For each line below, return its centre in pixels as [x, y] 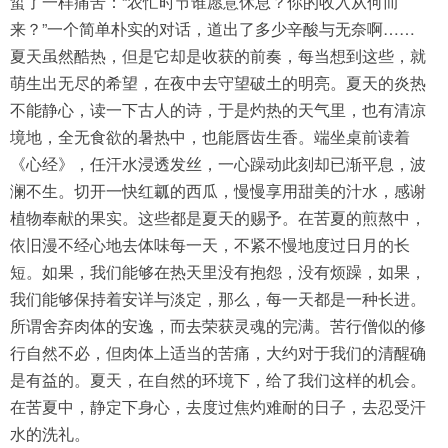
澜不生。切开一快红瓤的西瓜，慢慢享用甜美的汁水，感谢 [218, 190]
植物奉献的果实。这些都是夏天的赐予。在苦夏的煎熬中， [218, 217]
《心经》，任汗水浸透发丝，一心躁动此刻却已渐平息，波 [218, 163]
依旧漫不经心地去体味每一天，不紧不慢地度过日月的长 [210, 244]
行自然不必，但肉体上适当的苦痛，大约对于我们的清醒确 [218, 352]
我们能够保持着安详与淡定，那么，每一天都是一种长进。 [218, 298]
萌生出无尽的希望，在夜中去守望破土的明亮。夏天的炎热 [218, 82]
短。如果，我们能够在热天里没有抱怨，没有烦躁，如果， [218, 271]
